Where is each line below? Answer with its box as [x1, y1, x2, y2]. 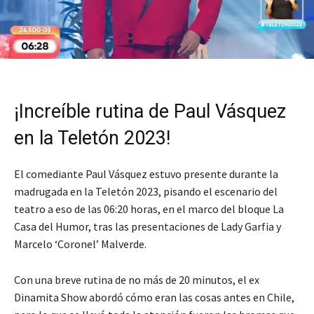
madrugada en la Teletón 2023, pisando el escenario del [14, 184, 278, 199]
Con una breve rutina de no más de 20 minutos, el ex [14, 273, 259, 287]
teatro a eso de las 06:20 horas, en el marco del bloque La [14, 202, 284, 217]
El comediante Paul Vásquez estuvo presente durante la [14, 167, 278, 182]
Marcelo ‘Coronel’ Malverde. [14, 237, 146, 252]
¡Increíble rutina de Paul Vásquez [14, 100, 286, 123]
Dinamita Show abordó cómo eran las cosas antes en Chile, [14, 290, 294, 305]
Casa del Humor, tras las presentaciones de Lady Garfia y [14, 219, 281, 234]
